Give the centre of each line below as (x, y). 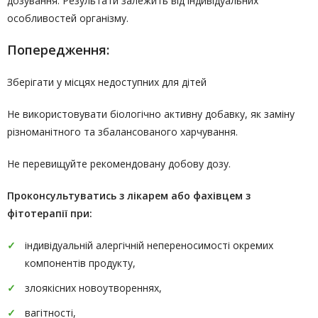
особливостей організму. (68, 18)
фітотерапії (37, 213)
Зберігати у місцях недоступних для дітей (107, 82)
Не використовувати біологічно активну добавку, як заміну (151, 114)
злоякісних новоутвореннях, (93, 288)
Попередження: (58, 50)
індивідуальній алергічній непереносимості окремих (149, 245)
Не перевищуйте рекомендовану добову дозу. (119, 164)
